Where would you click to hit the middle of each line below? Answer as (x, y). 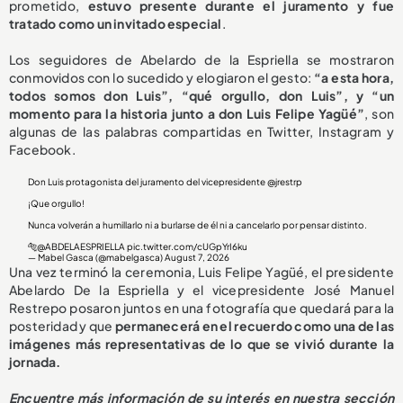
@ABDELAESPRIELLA (81, 246)
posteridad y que (63, 326)
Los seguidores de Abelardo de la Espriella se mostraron (201, 59)
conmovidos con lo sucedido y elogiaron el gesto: (162, 77)
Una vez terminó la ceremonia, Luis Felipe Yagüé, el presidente (201, 272)
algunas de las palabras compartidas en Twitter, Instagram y (201, 131)
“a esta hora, (354, 77)
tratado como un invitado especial (116, 23)
